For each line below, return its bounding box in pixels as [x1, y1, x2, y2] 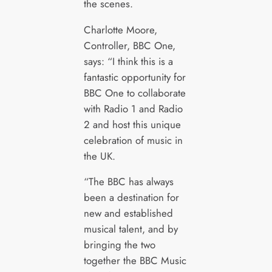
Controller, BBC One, [83, 38, 175, 53]
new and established [83, 206, 173, 221]
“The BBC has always [83, 174, 174, 189]
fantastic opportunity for [83, 69, 186, 84]
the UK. [83, 148, 115, 163]
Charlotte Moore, [83, 22, 157, 37]
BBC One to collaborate [83, 85, 186, 100]
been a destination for [83, 190, 179, 205]
